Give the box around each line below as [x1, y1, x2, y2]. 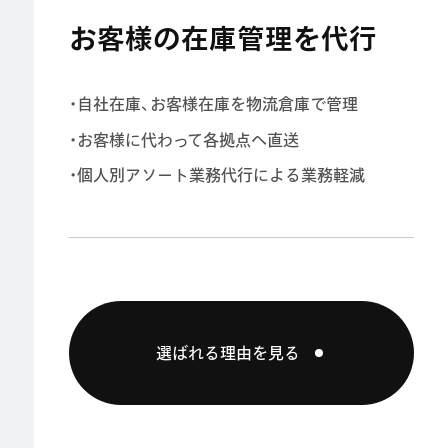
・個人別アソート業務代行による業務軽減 [68, 167, 365, 184]
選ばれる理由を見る [156, 344, 301, 361]
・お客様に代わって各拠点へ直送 [68, 131, 299, 148]
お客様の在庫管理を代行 [68, 24, 377, 52]
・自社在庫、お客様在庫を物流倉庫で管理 [68, 96, 358, 113]
